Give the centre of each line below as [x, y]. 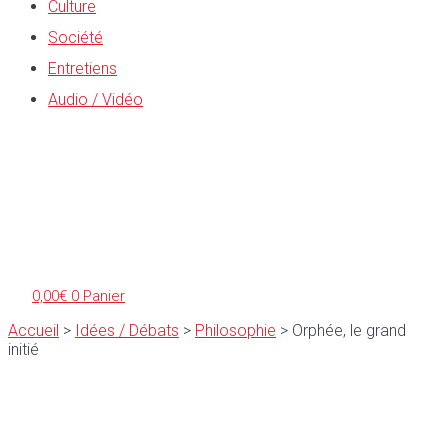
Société [75, 37]
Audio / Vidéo [95, 99]
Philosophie [235, 330]
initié [23, 349]
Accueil [33, 330]
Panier [104, 295]
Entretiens [82, 68]
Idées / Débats [127, 330]
